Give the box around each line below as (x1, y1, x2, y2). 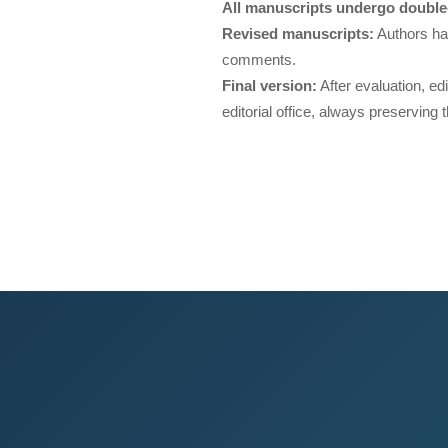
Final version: (222, 77, 317, 94)
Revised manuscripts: (222, 25, 374, 42)
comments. (222, 51, 296, 68)
